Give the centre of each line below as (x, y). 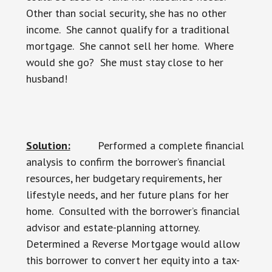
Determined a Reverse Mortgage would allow (133, 244)
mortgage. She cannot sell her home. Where (130, 46)
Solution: (48, 145)
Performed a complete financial (157, 145)
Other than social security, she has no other (126, 13)
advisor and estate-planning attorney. (114, 227)
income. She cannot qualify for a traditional (127, 29)
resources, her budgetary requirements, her (124, 178)
